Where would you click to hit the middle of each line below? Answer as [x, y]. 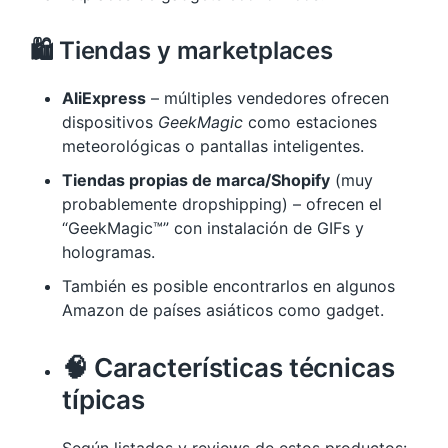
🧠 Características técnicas [228, 367]
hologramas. [108, 252]
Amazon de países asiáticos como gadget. [223, 310]
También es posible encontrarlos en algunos [228, 286]
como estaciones [310, 122]
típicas [104, 399]
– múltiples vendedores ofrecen [267, 98]
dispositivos [110, 122]
